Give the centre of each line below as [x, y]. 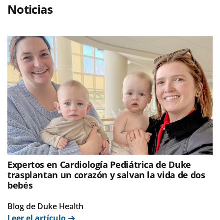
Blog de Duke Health [45, 206]
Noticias [30, 9]
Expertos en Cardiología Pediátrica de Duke [99, 164]
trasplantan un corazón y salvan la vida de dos [106, 175]
